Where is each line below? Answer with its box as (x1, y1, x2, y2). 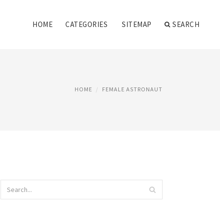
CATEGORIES (65, 20, 108, 29)
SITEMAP (122, 20, 152, 29)
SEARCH (172, 20, 199, 29)
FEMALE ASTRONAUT (102, 85, 163, 93)
